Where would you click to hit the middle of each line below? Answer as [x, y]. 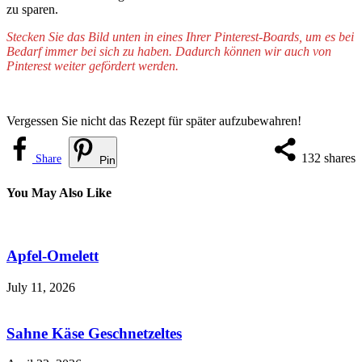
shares [340, 158]
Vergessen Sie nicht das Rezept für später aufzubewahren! [154, 120]
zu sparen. [32, 9]
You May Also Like [59, 193]
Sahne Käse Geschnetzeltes [94, 333]
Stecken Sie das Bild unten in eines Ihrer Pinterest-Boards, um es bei [180, 36]
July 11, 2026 [41, 287]
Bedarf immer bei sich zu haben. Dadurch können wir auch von [169, 51]
